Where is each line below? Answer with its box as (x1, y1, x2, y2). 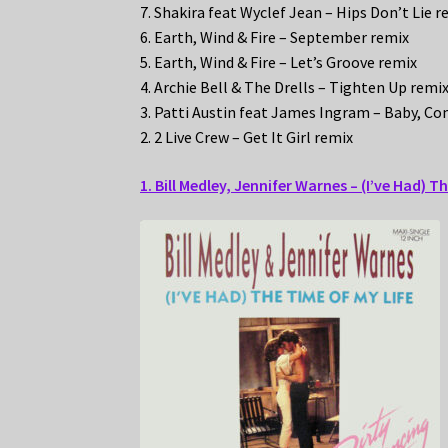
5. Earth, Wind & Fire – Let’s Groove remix (140, 51, 418, 72)
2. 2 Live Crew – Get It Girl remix (140, 126, 354, 147)
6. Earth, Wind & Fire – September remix (140, 26, 410, 47)
